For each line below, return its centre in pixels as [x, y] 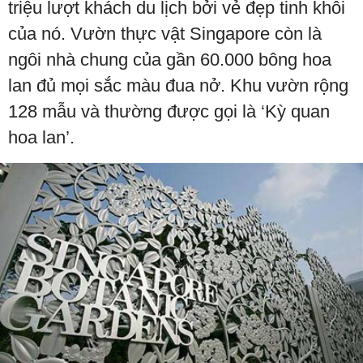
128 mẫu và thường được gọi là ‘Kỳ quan [169, 111]
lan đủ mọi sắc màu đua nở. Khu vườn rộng [178, 85]
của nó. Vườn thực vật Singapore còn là [165, 33]
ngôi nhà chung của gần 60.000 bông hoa [170, 59]
